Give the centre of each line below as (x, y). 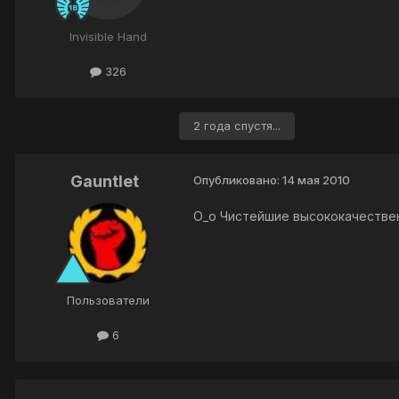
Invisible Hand (108, 36)
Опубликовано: (238, 179)
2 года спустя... (237, 125)
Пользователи (108, 300)
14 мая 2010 (316, 179)
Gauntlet (104, 181)
